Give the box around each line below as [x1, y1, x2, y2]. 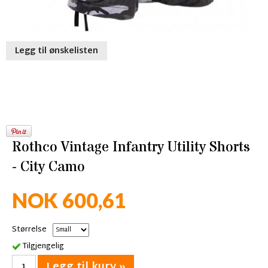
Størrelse [12, 223, 47, 237]
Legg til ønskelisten [15, 44, 98, 59]
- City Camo [12, 157, 85, 177]
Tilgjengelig [22, 239, 64, 254]
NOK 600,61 [12, 188, 126, 212]
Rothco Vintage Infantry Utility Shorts [12, 138, 250, 157]
